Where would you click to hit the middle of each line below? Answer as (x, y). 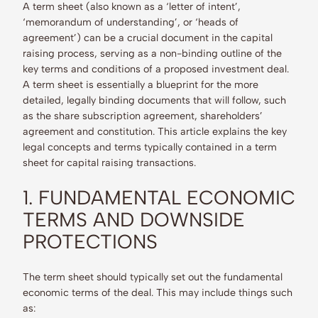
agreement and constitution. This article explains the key (155, 132)
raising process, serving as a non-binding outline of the (152, 54)
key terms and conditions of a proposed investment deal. (156, 69)
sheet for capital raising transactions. (111, 163)
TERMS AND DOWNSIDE (134, 220)
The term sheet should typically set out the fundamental (153, 277)
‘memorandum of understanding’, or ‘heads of (131, 22)
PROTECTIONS (90, 242)
